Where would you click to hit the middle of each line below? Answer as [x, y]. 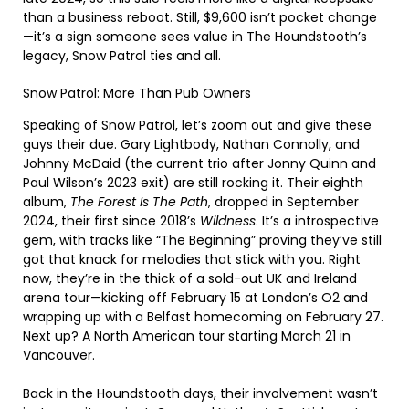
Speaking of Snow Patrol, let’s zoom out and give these [197, 125]
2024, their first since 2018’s [111, 220]
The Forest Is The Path [139, 201]
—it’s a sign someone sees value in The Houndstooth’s [195, 36]
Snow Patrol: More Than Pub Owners [137, 93]
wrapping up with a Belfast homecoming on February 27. [203, 316]
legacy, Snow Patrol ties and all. [122, 55]
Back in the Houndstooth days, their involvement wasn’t [200, 393]
